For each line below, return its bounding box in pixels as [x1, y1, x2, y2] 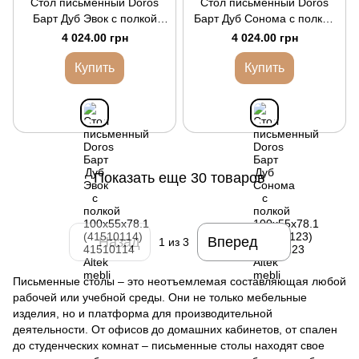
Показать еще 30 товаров [94, 169, 265, 186]
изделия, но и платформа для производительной [13, 307, 272, 320]
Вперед [207, 233, 258, 250]
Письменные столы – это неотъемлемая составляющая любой [13, 275, 346, 288]
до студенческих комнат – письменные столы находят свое [13, 339, 325, 352]
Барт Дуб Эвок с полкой [32, 12, 157, 25]
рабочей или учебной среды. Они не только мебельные [13, 291, 307, 304]
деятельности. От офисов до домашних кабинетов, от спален [13, 323, 337, 336]
